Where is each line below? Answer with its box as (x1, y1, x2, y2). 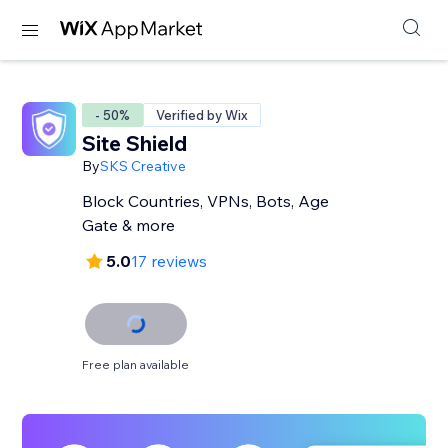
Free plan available (82, 357, 190, 372)
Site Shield (82, 130, 188, 156)
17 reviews (131, 251, 208, 271)
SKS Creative (100, 157, 187, 175)
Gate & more (82, 215, 176, 235)
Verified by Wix (156, 107, 249, 123)
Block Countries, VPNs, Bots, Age (82, 191, 330, 211)
